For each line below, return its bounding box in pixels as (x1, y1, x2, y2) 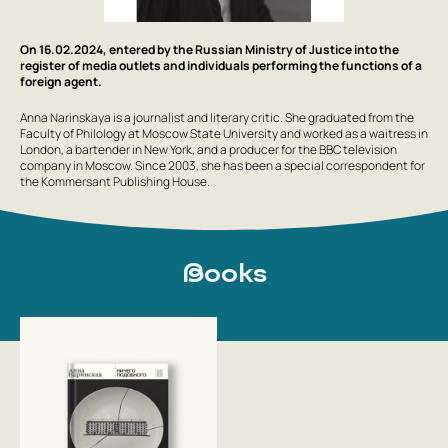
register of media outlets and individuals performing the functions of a (20, 56, 422, 74)
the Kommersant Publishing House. (20, 172, 210, 190)
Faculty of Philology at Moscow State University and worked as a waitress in (20, 124, 428, 142)
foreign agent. (20, 72, 102, 90)
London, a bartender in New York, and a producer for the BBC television (20, 140, 397, 158)
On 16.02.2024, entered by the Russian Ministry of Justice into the (20, 40, 399, 58)
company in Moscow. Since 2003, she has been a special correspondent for (20, 156, 425, 174)
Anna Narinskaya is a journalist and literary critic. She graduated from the (20, 108, 414, 126)
